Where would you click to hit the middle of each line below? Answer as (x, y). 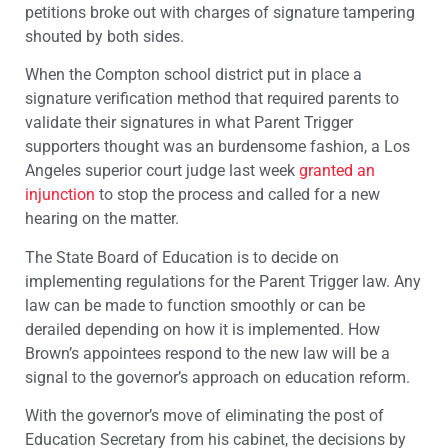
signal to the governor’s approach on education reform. (217, 377)
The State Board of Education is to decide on (182, 257)
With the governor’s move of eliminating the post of (204, 416)
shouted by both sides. (104, 36)
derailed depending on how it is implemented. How (202, 329)
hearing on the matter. (102, 219)
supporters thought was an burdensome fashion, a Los (217, 147)
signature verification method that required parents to (212, 99)
